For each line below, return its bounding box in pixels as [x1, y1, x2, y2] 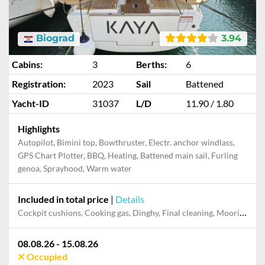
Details [115, 193, 144, 205]
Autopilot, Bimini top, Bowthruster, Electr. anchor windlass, [18, 137, 235, 147]
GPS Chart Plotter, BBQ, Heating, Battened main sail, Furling [18, 150, 238, 160]
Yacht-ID [12, 98, 49, 109]
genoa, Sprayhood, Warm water [18, 163, 132, 173]
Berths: [136, 59, 167, 70]
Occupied [25, 251, 67, 262]
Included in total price [18, 193, 109, 205]
